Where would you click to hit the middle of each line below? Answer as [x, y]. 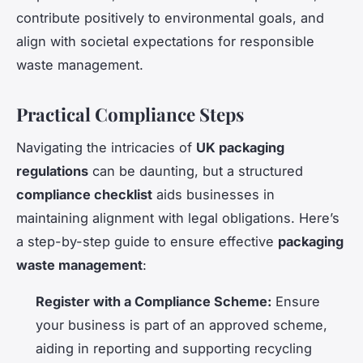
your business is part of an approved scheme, [181, 325]
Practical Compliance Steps [130, 115]
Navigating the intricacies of [106, 148]
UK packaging [240, 148]
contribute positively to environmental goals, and [170, 18]
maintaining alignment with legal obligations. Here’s [178, 218]
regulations [52, 171]
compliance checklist [84, 195]
